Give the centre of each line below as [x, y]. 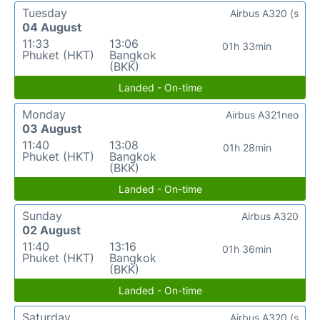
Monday [44, 115]
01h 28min [247, 148]
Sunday [42, 216]
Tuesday [45, 13]
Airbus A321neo [262, 115]
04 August [52, 27]
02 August [51, 230]
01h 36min [247, 249]
